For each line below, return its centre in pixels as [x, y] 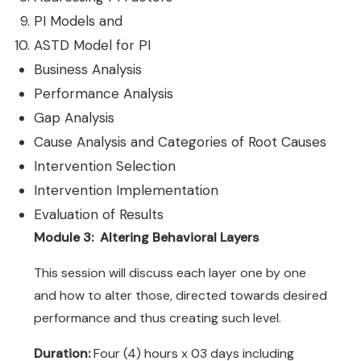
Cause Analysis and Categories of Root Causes [180, 142]
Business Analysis [88, 69]
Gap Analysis [74, 118]
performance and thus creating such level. [158, 318]
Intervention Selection [105, 166]
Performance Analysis [104, 93]
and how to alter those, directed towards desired [180, 295]
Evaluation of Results [99, 214]
